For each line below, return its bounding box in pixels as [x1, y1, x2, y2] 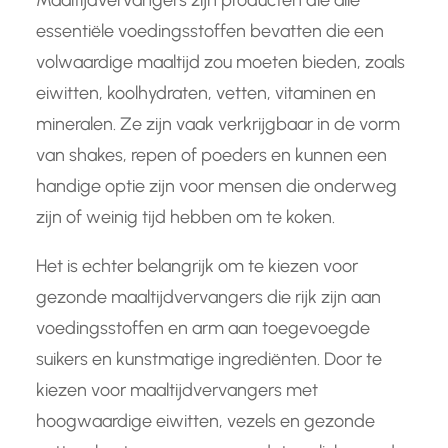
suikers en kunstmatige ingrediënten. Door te [36, 348, 382, 371]
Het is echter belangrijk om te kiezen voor [36, 255, 358, 278]
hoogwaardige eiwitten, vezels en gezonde [36, 410, 375, 433]
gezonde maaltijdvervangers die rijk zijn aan [36, 286, 381, 309]
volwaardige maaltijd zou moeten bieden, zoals [36, 51, 405, 74]
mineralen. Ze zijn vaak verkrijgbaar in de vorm [36, 113, 400, 136]
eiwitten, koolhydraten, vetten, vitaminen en [36, 82, 376, 105]
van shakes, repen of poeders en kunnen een [36, 144, 387, 167]
